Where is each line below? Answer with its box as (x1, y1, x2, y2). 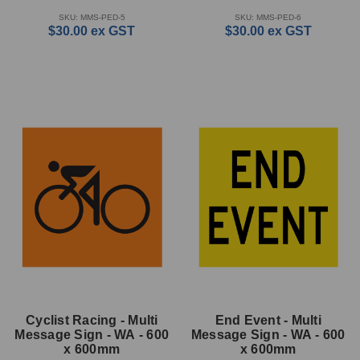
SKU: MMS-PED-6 (235, 12, 302, 22)
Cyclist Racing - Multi (26, 313, 158, 327)
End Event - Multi (215, 313, 321, 327)
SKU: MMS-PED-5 (58, 12, 125, 22)
